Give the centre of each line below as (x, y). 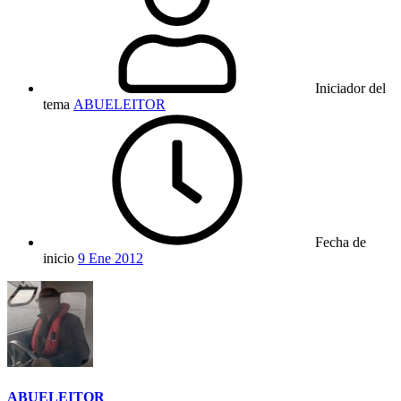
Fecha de (341, 242)
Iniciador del (350, 88)
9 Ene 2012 (111, 258)
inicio (59, 258)
